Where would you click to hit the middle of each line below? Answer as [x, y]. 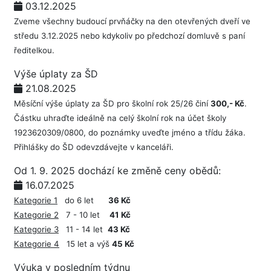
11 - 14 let [83, 229]
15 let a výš [86, 244]
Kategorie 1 [36, 200]
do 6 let [83, 200]
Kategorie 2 [36, 215]
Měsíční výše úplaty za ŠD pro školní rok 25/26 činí [112, 103]
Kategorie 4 [37, 244]
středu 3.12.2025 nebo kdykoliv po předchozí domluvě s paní [129, 36]
